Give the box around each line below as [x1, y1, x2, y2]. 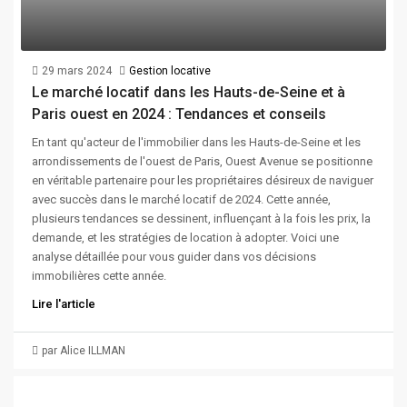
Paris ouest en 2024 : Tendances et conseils [32, 105, 326, 124]
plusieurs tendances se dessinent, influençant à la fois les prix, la [32, 212, 371, 226]
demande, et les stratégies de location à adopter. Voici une [32, 231, 339, 245]
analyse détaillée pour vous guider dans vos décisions [32, 250, 316, 264]
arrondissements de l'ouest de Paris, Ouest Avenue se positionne [32, 154, 372, 169]
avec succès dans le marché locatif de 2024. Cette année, [32, 193, 331, 207]
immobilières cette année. [32, 269, 166, 283]
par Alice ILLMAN [42, 344, 125, 358]
